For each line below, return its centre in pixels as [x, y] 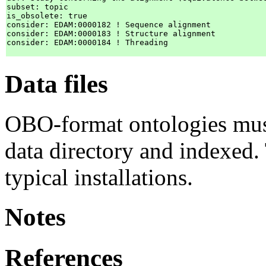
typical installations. [99, 178]
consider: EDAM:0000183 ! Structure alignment [111, 34]
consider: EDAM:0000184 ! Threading [87, 43]
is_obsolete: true [47, 16]
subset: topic [37, 7]
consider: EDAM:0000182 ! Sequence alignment [109, 25]
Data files [56, 84]
